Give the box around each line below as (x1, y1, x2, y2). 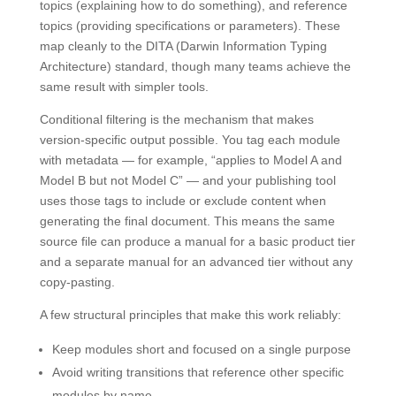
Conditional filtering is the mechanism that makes (39, 111, 314, 126)
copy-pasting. (39, 274, 115, 289)
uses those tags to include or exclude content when (39, 193, 326, 208)
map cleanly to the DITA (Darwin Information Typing (39, 38, 327, 53)
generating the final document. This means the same (39, 213, 335, 228)
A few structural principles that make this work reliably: (39, 307, 341, 322)
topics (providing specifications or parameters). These (39, 18, 340, 33)
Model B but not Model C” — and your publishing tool (39, 172, 336, 187)
